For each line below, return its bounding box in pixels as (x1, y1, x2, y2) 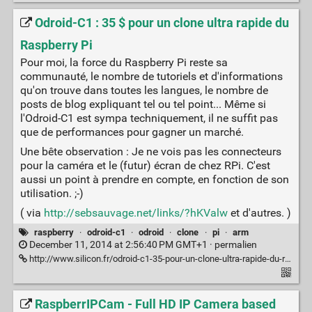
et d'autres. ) (227, 205, 291, 219)
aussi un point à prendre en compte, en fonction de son (19, 172, 289, 186)
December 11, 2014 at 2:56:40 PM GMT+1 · (26, 238, 214, 251)
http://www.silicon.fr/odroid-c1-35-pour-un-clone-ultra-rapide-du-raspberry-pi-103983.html (26, 253, 285, 264)
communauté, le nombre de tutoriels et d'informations (19, 69, 283, 83)
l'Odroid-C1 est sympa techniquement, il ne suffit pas (19, 111, 278, 125)
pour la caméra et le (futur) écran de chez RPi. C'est (19, 158, 270, 172)
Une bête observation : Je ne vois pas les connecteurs (19, 144, 281, 158)
